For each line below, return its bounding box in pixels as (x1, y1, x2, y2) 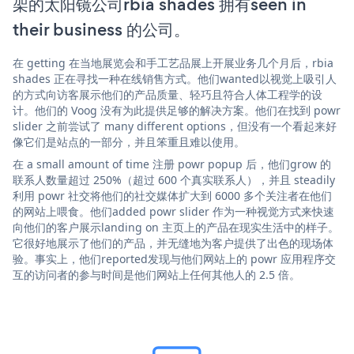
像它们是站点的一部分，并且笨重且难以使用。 (13, 134, 245, 149)
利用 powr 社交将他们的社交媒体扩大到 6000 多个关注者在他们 (13, 187, 332, 203)
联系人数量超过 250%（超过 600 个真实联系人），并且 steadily (13, 171, 335, 187)
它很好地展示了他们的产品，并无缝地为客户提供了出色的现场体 (13, 235, 333, 250)
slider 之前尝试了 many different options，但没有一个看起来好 (13, 118, 337, 134)
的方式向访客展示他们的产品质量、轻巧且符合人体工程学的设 (13, 86, 322, 102)
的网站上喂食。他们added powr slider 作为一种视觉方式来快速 (13, 203, 334, 219)
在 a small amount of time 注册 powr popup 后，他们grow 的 (13, 156, 331, 171)
